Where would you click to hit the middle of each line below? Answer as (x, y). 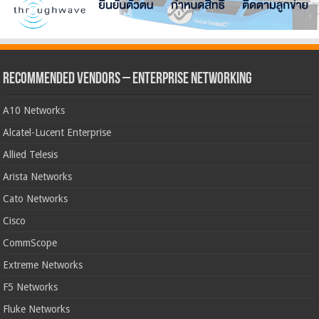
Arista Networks (38, 176)
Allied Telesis (31, 154)
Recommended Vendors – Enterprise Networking (128, 79)
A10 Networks (34, 110)
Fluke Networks (37, 309)
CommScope (30, 242)
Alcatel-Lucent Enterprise (57, 132)
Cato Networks (36, 198)
